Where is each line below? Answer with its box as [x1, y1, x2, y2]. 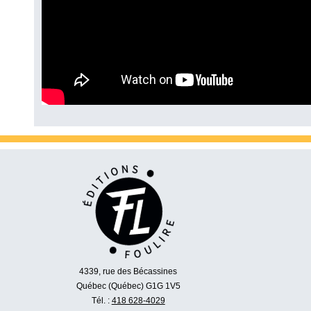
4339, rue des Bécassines [79, 266, 178, 276]
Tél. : [91, 295, 112, 305]
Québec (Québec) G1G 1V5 [76, 280, 180, 291]
